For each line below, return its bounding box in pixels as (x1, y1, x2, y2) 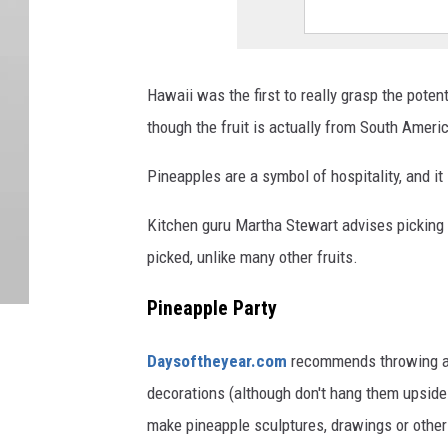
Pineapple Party (147, 296, 277, 320)
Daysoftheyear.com (147, 350, 287, 371)
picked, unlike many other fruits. (147, 247, 358, 268)
